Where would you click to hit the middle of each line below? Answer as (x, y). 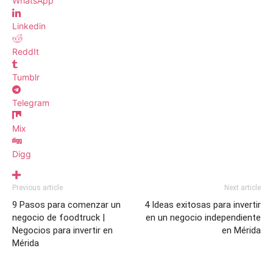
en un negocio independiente (203, 218)
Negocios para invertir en (62, 231)
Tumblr (26, 77)
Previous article (37, 188)
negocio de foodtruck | (58, 218)
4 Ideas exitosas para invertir (203, 205)
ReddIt (26, 52)
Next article (243, 188)
